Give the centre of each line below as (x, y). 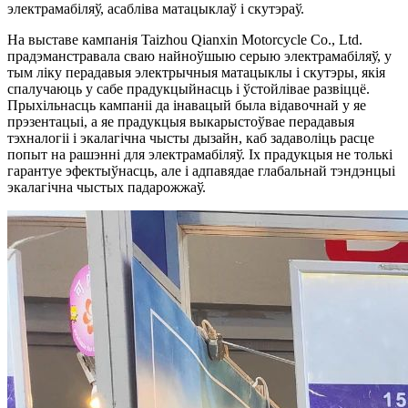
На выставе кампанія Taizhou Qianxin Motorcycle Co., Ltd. (185, 39)
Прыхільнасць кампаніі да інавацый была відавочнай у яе (187, 105)
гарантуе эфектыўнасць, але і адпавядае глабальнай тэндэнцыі (201, 170)
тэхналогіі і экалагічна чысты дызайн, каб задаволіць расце (191, 138)
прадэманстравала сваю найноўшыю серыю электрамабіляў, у (199, 56)
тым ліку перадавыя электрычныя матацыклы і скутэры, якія (196, 72)
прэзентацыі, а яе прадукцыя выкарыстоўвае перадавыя (181, 121)
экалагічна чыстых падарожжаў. (107, 187)
